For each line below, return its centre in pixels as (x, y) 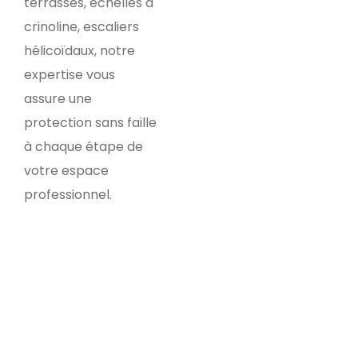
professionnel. (68, 195)
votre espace (66, 171)
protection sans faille (90, 123)
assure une (58, 99)
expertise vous (70, 75)
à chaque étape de (84, 147)
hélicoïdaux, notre (80, 51)
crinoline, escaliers (82, 27)
